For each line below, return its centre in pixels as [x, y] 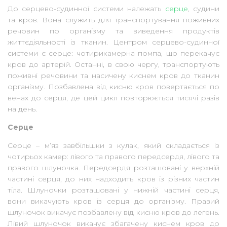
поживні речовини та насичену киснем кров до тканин [113, 76]
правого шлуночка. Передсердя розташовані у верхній [113, 168]
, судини [204, 9]
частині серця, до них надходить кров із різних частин [113, 179]
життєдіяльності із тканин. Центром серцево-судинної [113, 42]
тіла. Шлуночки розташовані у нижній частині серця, [113, 190]
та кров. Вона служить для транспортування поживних [113, 20]
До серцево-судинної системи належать [86, 9]
